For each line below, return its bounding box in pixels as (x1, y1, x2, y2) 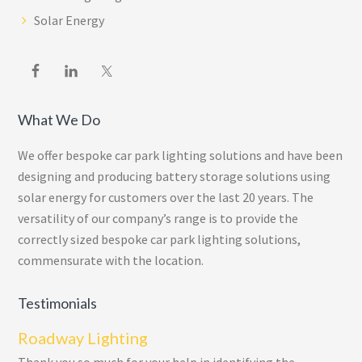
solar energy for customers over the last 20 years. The (18, 189, 314, 206)
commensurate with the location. (18, 252, 204, 269)
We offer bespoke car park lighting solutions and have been (18, 147, 343, 164)
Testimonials (18, 294, 98, 313)
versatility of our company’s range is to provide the (18, 210, 299, 227)
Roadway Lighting (18, 328, 149, 348)
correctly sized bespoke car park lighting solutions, (18, 231, 301, 248)
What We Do (18, 111, 101, 129)
